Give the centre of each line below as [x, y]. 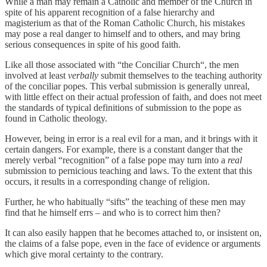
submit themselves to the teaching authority [180, 75]
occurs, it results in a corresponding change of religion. [107, 181]
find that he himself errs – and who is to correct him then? [113, 212]
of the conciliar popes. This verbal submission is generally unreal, [127, 86]
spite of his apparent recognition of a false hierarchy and [110, 12]
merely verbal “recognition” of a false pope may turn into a [116, 160]
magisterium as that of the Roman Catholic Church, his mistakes [125, 23]
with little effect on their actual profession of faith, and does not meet [133, 97]
